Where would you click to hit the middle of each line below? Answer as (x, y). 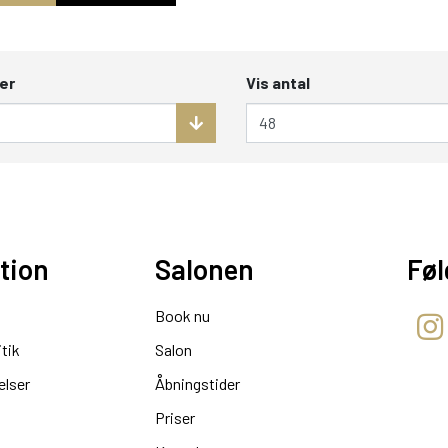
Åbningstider (197, 383)
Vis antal (277, 82)
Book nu (182, 315)
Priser (175, 417)
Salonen (204, 268)
